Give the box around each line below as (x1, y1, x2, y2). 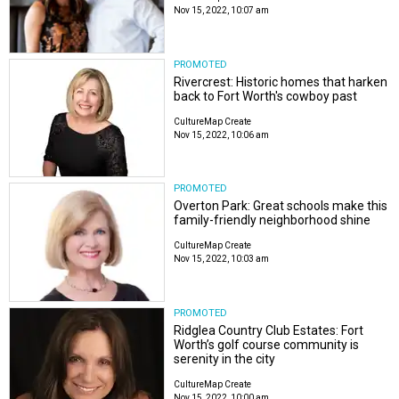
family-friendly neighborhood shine (174, 213, 371, 228)
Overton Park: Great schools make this (174, 199, 388, 214)
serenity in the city (174, 351, 276, 366)
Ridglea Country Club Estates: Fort (174, 322, 364, 338)
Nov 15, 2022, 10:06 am (174, 129, 270, 140)
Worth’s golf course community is (174, 337, 360, 352)
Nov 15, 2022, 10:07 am (174, 5, 270, 16)
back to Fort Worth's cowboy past (174, 88, 358, 103)
